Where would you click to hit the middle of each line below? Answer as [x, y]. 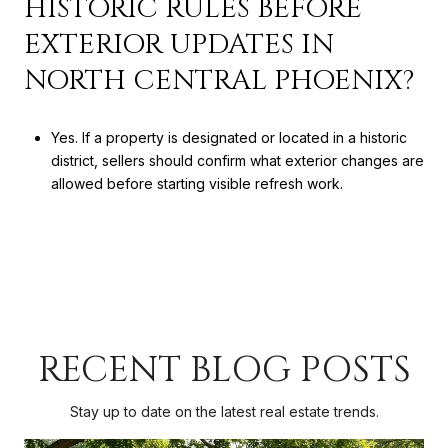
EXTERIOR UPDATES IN [179, 44]
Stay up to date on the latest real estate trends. [224, 412]
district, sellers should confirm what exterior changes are [237, 160]
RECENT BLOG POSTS [224, 370]
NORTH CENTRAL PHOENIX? [219, 80]
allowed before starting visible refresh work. [196, 183]
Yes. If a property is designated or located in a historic [228, 137]
